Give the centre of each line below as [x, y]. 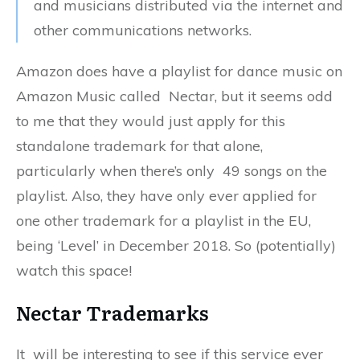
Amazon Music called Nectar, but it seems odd [174, 96]
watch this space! [74, 271]
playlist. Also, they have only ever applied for [166, 196]
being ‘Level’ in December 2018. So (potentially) [176, 246]
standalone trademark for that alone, [139, 146]
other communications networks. [143, 31]
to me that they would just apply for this [151, 121]
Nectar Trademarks [112, 313]
